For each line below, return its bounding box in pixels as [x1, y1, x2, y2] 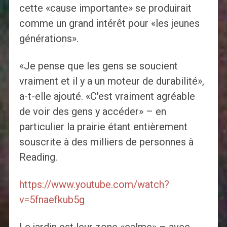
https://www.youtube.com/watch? [19, 178, 169, 191]
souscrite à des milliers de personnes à [19, 136, 194, 148]
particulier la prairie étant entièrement [19, 121, 187, 133]
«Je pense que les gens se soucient [19, 60, 178, 72]
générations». [19, 32, 79, 45]
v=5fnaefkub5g [19, 194, 85, 206]
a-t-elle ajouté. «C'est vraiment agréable [19, 90, 195, 103]
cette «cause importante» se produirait [19, 2, 192, 15]
